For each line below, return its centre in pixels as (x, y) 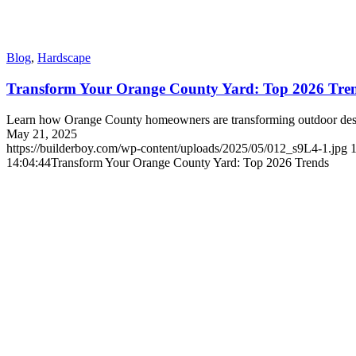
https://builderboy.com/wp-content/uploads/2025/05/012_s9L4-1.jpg (177, 148)
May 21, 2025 (42, 133)
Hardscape (64, 58)
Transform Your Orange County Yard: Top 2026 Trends (190, 162)
